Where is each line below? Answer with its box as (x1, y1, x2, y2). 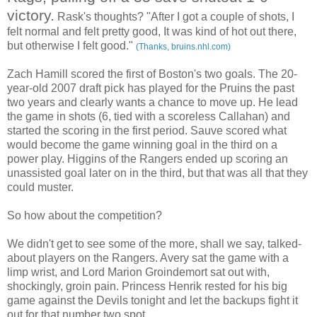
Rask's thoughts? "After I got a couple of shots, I (54, 11, 294, 23)
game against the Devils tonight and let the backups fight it (7, 294, 298, 307)
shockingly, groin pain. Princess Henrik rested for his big (7, 280, 287, 293)
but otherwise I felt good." (7, 40, 136, 52)
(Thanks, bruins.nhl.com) (136, 42, 231, 52)
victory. (7, 7, 54, 24)
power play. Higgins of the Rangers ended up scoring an (7, 153, 288, 166)
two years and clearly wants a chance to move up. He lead (7, 96, 298, 109)
